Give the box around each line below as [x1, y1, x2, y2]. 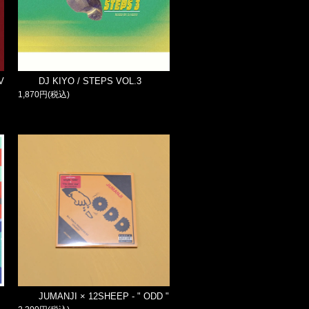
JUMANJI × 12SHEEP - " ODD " [38, 290, 169, 301]
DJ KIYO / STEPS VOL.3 [38, 75, 141, 86]
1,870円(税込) [17, 89, 70, 99]
